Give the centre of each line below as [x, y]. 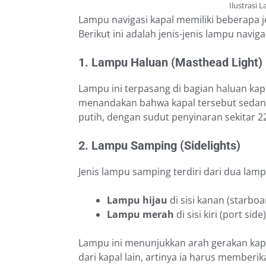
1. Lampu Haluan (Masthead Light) [170, 63]
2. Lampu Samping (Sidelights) [159, 146]
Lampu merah [140, 215]
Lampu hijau [137, 200]
